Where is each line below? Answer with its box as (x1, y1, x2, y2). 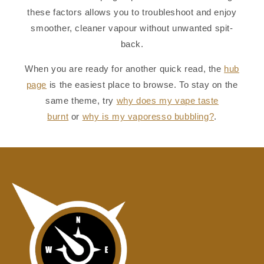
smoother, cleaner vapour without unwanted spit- (31, 22, 233, 33)
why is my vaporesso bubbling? (82, 111, 214, 121)
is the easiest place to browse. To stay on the (49, 79, 238, 90)
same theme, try (45, 95, 114, 105)
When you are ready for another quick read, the (24, 63, 222, 74)
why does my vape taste (116, 95, 219, 105)
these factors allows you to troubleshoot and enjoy (27, 6, 237, 17)
